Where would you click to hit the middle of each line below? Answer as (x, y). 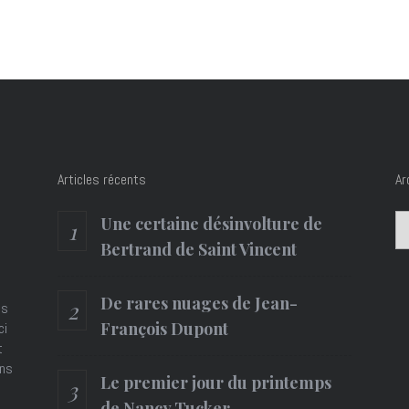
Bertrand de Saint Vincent (199, 249)
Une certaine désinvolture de (211, 224)
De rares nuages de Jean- (199, 303)
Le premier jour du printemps (216, 383)
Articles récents (102, 179)
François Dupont (164, 329)
